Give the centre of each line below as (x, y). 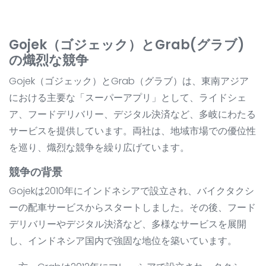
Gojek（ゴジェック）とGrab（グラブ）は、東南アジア (129, 81)
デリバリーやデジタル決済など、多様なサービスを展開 (128, 224)
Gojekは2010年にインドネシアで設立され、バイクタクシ (132, 191)
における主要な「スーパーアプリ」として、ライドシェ (128, 98)
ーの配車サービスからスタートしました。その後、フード (132, 208)
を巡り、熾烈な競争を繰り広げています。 (99, 148)
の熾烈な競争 (49, 61)
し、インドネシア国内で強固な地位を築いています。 (123, 241)
